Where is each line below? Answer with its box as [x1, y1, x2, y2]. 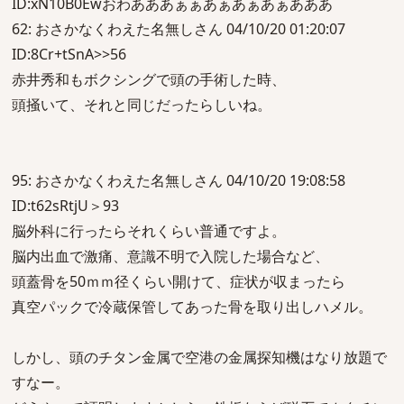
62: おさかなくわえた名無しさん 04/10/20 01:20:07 [12, 19, 345, 39]
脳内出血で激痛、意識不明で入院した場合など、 [12, 246, 329, 266]
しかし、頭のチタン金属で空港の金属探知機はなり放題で [12, 347, 387, 367]
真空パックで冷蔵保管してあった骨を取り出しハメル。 [12, 297, 372, 317]
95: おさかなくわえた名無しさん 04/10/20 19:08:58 [12, 170, 345, 190]
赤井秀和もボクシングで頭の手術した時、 [12, 69, 286, 89]
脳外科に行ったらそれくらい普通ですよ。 [12, 221, 286, 241]
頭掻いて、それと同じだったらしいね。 [12, 95, 271, 115]
